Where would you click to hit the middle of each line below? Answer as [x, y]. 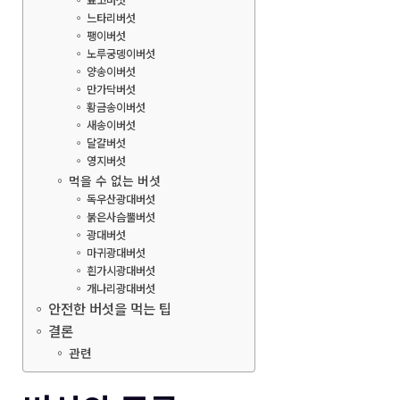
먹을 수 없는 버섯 [114, 181]
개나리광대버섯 [121, 289]
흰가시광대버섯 [121, 271]
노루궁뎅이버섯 [121, 54]
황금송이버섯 [116, 108]
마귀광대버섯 [116, 253]
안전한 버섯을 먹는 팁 [110, 308]
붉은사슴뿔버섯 [121, 217]
